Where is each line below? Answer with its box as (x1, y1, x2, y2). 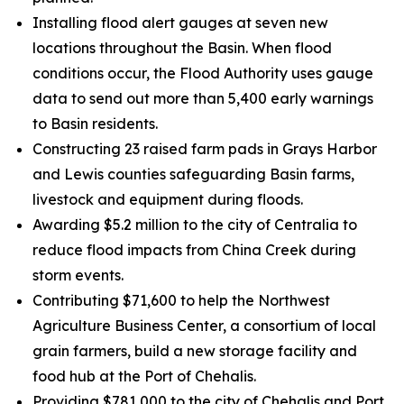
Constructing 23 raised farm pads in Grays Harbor (32, 140, 377, 158)
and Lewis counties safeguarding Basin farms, (32, 165, 354, 183)
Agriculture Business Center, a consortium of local (32, 317, 376, 335)
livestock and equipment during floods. (32, 190, 303, 208)
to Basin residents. (32, 115, 158, 133)
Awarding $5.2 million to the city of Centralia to (32, 216, 357, 234)
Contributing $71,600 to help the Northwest (32, 291, 330, 309)
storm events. (32, 266, 124, 284)
